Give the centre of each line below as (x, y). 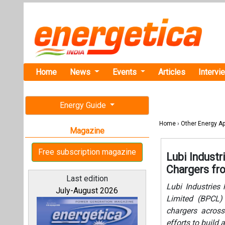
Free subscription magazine (87, 152)
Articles (172, 72)
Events (125, 72)
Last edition (87, 179)
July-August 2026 (87, 191)
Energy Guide (84, 105)
